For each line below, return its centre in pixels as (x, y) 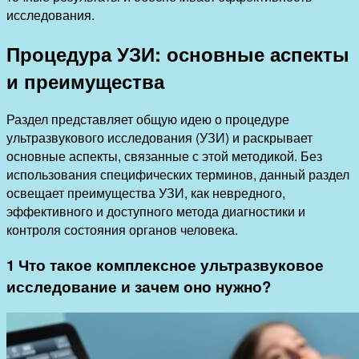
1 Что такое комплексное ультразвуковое (165, 265)
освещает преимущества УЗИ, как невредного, (146, 193)
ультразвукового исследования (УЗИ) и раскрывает (159, 138)
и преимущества (85, 81)
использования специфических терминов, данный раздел (178, 175)
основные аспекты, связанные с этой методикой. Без (164, 156)
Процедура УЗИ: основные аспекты (178, 53)
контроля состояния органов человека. (122, 230)
